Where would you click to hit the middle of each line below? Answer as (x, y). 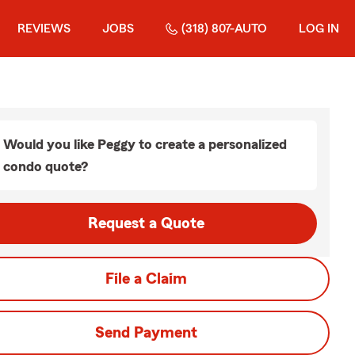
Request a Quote (146, 223)
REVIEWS (44, 29)
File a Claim (146, 279)
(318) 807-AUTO (224, 29)
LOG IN (319, 29)
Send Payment (146, 333)
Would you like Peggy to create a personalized (145, 144)
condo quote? (46, 166)
